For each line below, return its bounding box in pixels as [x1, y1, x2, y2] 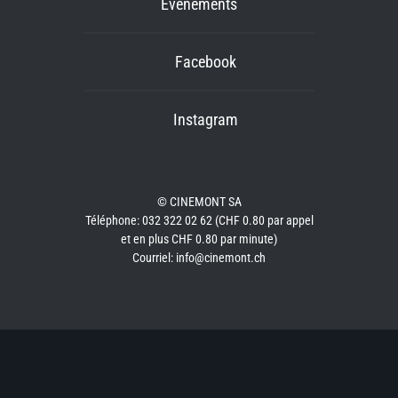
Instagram [172, 110, 238, 129]
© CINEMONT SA [156, 195, 242, 209]
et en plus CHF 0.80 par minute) [121, 232, 277, 246]
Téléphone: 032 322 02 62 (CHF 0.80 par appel [84, 213, 314, 227]
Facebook [174, 52, 236, 71]
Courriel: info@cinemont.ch [132, 251, 266, 265]
